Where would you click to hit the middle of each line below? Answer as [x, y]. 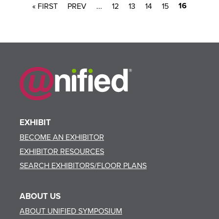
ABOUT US [40, 196]
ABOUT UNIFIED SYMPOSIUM [71, 210]
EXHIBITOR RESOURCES [62, 151]
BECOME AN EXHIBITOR [62, 137]
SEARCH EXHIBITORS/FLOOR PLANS [83, 165]
